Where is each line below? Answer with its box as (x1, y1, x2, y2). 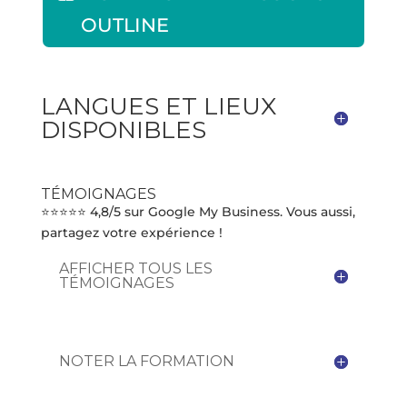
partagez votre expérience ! (40, 223, 223, 241)
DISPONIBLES (40, 114, 206, 144)
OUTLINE (80, 14, 169, 37)
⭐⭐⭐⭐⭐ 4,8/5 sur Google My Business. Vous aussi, (40, 203, 355, 220)
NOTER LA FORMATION (58, 352, 234, 370)
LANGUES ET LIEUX (40, 91, 276, 121)
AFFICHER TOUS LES (58, 259, 213, 277)
